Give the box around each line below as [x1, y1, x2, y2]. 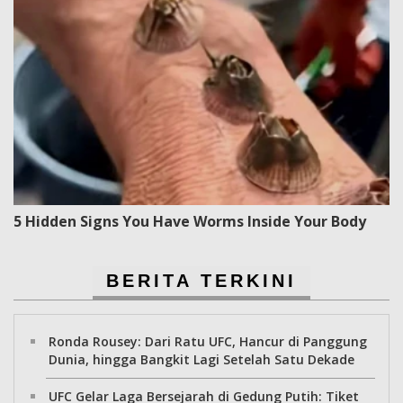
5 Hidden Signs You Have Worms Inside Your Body [13, 210, 366, 231]
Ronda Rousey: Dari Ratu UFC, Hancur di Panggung [49, 332, 367, 350]
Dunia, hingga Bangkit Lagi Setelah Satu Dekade [49, 350, 354, 368]
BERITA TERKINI [106, 270, 297, 291]
